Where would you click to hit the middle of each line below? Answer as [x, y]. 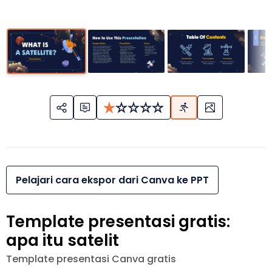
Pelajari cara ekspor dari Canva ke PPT [112, 180]
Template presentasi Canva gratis [91, 259]
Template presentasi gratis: [118, 222]
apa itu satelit [63, 241]
